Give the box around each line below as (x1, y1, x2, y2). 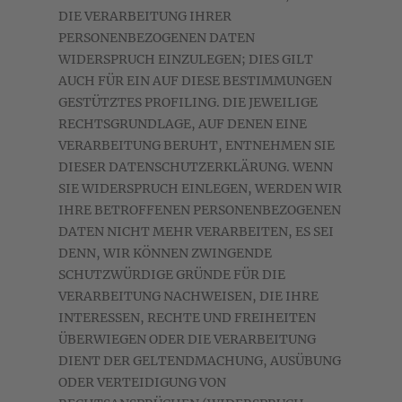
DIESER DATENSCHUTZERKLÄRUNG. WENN (58, 159, 333, 176)
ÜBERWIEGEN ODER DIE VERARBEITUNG (58, 331, 316, 348)
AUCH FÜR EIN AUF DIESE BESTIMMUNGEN (58, 73, 332, 90)
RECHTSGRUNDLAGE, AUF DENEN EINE (58, 116, 307, 133)
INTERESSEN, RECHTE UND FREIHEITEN (58, 310, 316, 327)
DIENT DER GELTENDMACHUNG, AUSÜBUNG (58, 353, 341, 370)
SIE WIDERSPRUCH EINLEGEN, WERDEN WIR (58, 180, 342, 197)
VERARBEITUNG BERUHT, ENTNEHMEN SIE (58, 137, 335, 154)
